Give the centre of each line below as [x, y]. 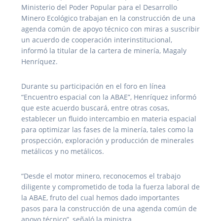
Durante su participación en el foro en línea [93, 86]
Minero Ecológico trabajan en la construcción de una [108, 18]
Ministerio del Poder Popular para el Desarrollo [99, 7]
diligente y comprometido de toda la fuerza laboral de [110, 187]
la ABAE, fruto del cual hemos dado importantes [100, 198]
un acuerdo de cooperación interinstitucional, [97, 40]
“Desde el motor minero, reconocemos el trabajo [101, 176]
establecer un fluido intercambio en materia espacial [109, 119]
